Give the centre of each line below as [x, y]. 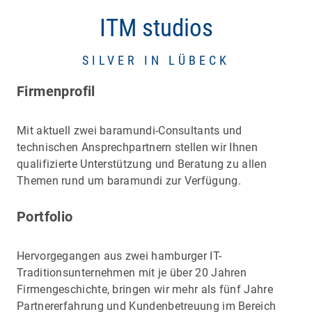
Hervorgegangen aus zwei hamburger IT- [119, 256]
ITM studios [156, 29]
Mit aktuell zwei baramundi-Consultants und [130, 131]
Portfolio [47, 217]
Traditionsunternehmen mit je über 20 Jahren [132, 273]
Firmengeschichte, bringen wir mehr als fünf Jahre [145, 290]
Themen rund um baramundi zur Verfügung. [129, 181]
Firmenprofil [56, 92]
